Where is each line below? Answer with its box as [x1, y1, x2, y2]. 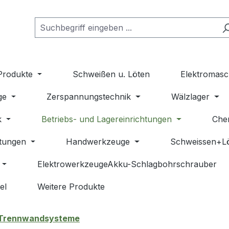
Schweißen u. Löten [73, 69, 150, 80]
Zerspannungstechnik [47, 91, 131, 102]
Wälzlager [171, 91, 210, 102]
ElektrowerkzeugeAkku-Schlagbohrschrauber [37, 159, 217, 170]
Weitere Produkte [37, 181, 105, 192]
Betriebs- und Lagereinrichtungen [41, 114, 172, 125]
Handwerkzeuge [66, 136, 130, 147]
